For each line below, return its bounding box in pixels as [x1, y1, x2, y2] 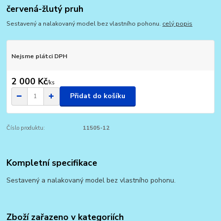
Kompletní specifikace [6, 157, 98, 169]
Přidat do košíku [70, 91, 125, 101]
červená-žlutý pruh [6, 2, 84, 15]
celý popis [162, 20, 193, 28]
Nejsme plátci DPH [11, 52, 67, 61]
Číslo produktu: [6, 124, 45, 132]
